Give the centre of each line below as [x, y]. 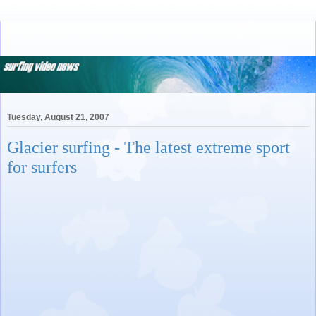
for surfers [42, 166]
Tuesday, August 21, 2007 [58, 117]
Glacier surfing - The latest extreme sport [148, 147]
